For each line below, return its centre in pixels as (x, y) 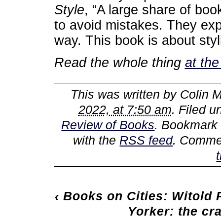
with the (96, 140)
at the (202, 63)
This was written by (126, 94)
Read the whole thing (119, 63)
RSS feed (146, 140)
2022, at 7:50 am (125, 110)
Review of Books (108, 125)
